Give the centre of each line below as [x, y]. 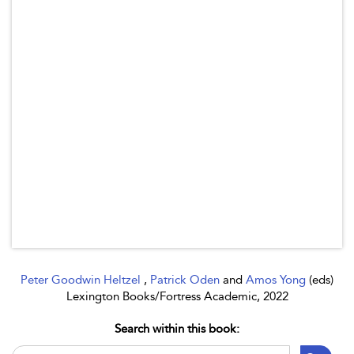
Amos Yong [277, 280]
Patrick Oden [186, 280]
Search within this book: [177, 329]
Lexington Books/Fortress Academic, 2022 [177, 296]
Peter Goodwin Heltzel [82, 280]
